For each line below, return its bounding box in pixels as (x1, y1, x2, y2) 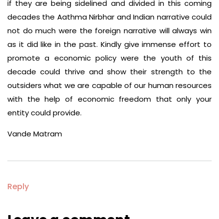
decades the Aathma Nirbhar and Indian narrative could (7, 11, 212, 22)
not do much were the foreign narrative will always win (7, 25, 212, 36)
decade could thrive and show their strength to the (7, 66, 212, 77)
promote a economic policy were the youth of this (7, 52, 212, 63)
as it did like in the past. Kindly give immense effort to (7, 39, 212, 49)
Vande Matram (7, 128, 62, 139)
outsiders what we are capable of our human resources (7, 80, 212, 90)
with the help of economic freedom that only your (7, 93, 212, 104)
